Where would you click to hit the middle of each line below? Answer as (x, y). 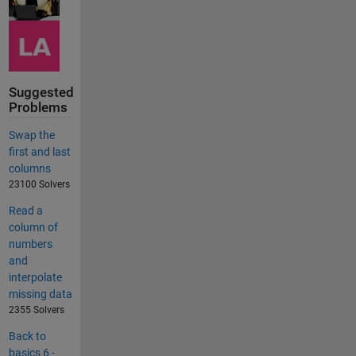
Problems (38, 108)
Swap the (31, 135)
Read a (25, 210)
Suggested (41, 93)
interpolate (35, 277)
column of (33, 227)
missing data (40, 294)
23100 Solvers (39, 184)
